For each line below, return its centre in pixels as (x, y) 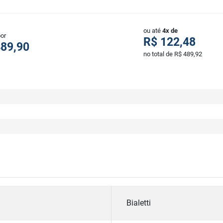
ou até (153, 31)
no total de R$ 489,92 (173, 54)
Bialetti (139, 203)
